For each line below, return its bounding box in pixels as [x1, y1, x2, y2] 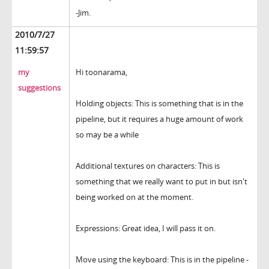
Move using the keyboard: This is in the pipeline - [76, 254, 249, 265]
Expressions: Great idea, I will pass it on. [76, 223, 216, 234]
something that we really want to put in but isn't [76, 176, 247, 187]
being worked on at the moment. [76, 192, 193, 203]
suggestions [18, 82, 61, 94]
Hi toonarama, [76, 67, 127, 78]
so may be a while [76, 129, 139, 141]
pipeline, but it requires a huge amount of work [76, 113, 243, 125]
